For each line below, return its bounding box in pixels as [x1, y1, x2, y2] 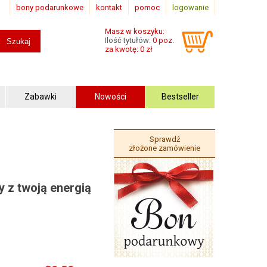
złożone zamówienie [129, 144, 200, 153]
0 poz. [153, 36, 174, 45]
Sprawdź [149, 135, 180, 144]
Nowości [94, 91, 126, 101]
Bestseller [161, 91, 199, 101]
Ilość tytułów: [105, 36, 153, 45]
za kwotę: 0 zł [105, 45, 153, 54]
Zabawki [24, 91, 57, 101]
